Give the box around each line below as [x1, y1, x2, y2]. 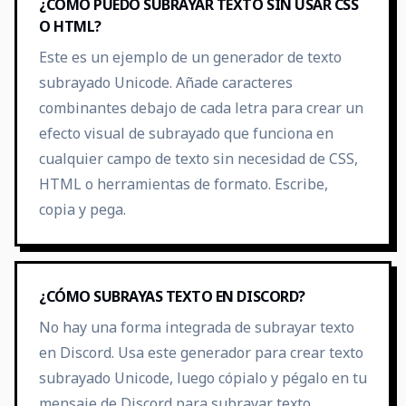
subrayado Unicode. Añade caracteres [39, 72, 293, 92]
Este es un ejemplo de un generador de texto [39, 47, 342, 67]
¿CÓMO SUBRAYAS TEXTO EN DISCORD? [39, 286, 305, 306]
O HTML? [39, 16, 101, 36]
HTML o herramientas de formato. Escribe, [39, 174, 328, 194]
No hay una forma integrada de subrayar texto [39, 317, 354, 337]
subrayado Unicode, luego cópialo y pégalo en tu [39, 368, 367, 388]
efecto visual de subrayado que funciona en [39, 123, 333, 143]
